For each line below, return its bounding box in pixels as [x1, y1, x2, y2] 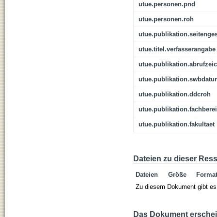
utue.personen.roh [139, 15, 194, 23]
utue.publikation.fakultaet [139, 121, 215, 128]
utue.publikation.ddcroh [139, 91, 211, 98]
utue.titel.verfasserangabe [139, 46, 216, 53]
